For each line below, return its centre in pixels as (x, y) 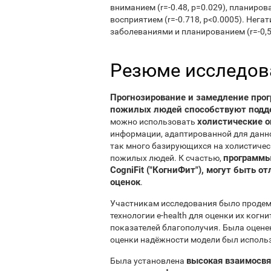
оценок (125, 182)
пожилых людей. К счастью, (167, 158)
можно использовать (154, 121)
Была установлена (148, 260)
